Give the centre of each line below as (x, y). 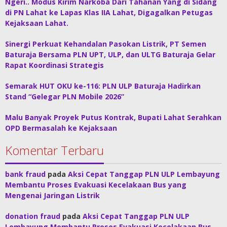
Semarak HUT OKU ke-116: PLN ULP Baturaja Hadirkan (103, 86)
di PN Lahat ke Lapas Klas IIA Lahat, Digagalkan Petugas (109, 13)
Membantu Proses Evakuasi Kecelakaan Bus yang (96, 185)
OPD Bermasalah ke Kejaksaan (61, 128)
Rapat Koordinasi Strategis (54, 65)
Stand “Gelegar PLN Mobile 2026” (65, 97)
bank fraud (25, 174)
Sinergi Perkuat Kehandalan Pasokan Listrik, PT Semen (106, 44)
